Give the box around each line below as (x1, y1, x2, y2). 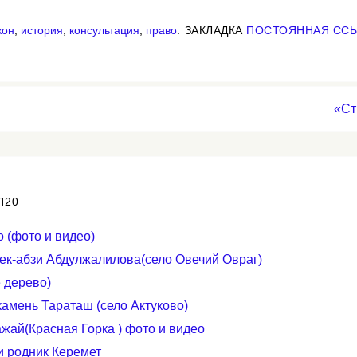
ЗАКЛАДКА (181, 25, 246, 37)
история (21, 25, 63, 37)
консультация (69, 25, 139, 37)
